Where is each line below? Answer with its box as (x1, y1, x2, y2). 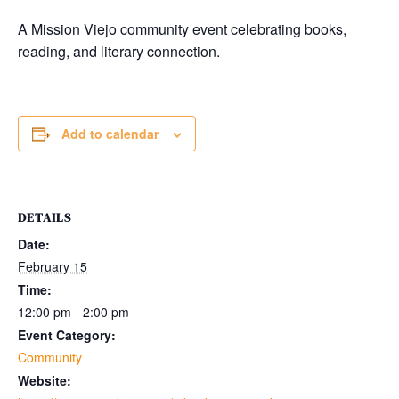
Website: (18, 371, 71, 389)
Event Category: (18, 326, 116, 344)
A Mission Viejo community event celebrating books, (18, 19, 346, 39)
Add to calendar (61, 125, 159, 142)
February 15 (18, 257, 87, 275)
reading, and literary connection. (18, 41, 220, 61)
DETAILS (18, 208, 71, 226)
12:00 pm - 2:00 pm (18, 303, 129, 321)
